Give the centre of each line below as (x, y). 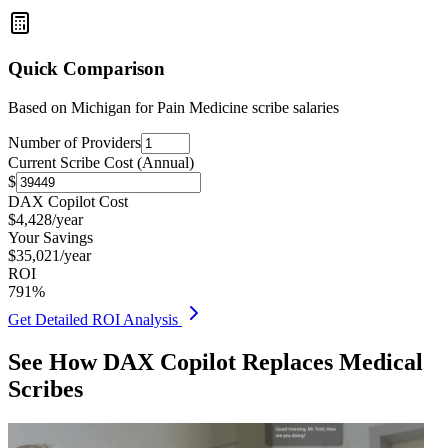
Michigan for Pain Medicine (159, 107)
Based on (39, 107)
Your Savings (50, 237)
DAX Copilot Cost (68, 201)
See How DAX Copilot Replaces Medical (215, 361)
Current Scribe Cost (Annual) (101, 162)
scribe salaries (293, 107)
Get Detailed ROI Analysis (95, 319)
